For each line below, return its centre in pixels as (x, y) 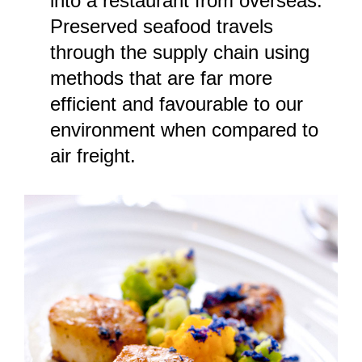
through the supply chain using (180, 53)
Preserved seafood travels (162, 27)
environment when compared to (184, 130)
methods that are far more (161, 78)
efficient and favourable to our (177, 104)
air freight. (101, 156)
